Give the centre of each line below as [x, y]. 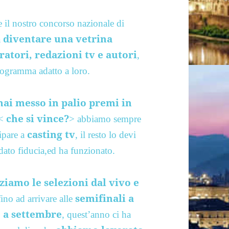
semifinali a [105, 198]
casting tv [51, 134]
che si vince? [37, 118]
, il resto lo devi [106, 134]
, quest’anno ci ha [97, 214]
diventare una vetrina [58, 39]
